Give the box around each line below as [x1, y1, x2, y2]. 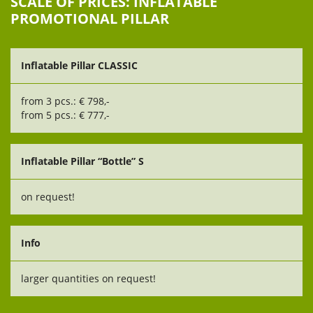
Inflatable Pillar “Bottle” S [21, 154, 144, 168]
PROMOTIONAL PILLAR [10, 9, 169, 28]
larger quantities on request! [21, 272, 156, 285]
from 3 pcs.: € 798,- [21, 94, 110, 108]
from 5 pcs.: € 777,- [21, 108, 110, 122]
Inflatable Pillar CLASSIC [21, 59, 138, 72]
